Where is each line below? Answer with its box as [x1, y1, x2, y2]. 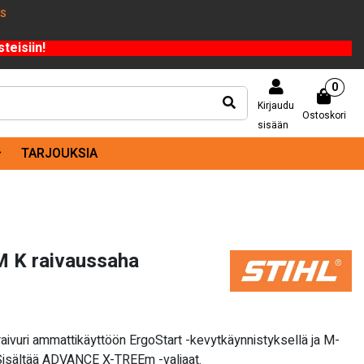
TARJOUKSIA [21, 144, 97, 163]
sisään [258, 118, 288, 132]
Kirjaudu [258, 98, 294, 113]
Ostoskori [302, 108, 346, 123]
